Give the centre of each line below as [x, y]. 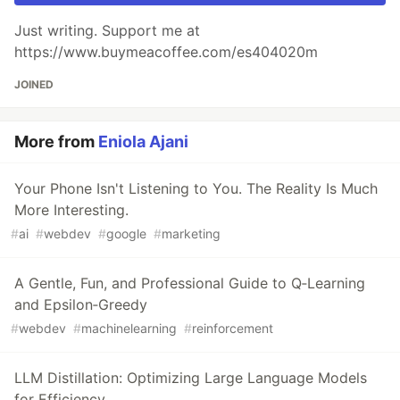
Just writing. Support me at [107, 30]
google [126, 233]
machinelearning [129, 328]
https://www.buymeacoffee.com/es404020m [166, 51]
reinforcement [233, 328]
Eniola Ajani [143, 141]
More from [56, 141]
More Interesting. [71, 209]
